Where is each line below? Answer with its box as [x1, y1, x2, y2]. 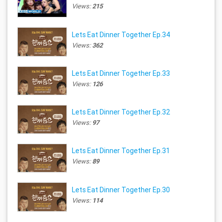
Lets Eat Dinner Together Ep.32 [72, 108, 170, 117]
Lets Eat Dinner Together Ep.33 [72, 68, 170, 78]
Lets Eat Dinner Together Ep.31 [72, 146, 170, 156]
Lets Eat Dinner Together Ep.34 [72, 30, 170, 39]
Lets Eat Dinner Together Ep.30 [72, 185, 170, 194]
